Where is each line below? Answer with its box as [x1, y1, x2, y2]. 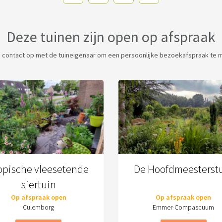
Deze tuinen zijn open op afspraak [6, 27, 216, 46]
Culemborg [23, 203, 55, 212]
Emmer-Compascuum [153, 203, 215, 212]
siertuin [21, 177, 56, 191]
